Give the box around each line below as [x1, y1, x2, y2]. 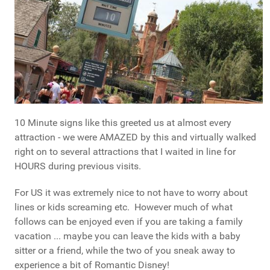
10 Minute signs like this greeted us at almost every [14, 116, 231, 128]
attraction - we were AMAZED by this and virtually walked [14, 131, 256, 143]
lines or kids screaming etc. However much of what [14, 201, 233, 213]
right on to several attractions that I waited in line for [14, 145, 236, 157]
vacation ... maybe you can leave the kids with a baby [14, 230, 240, 242]
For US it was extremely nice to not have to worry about [14, 186, 248, 198]
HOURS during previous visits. [14, 160, 141, 172]
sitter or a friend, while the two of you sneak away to [14, 244, 235, 256]
